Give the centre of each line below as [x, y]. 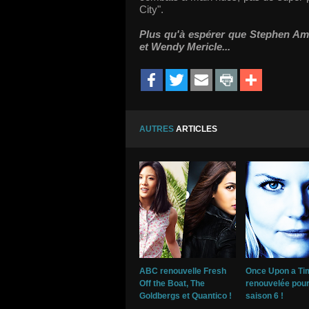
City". [153, 9]
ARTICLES [196, 129]
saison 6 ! [265, 296]
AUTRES [157, 129]
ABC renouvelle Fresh [183, 271]
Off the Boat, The [172, 284]
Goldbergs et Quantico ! [186, 296]
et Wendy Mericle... [185, 47]
